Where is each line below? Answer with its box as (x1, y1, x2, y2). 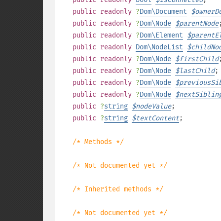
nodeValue (136, 102, 171, 110)
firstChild (179, 55, 219, 63)
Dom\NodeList (136, 43, 183, 51)
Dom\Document (140, 7, 187, 16)
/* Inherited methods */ (73, 185, 163, 193)
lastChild (179, 67, 215, 75)
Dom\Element (140, 31, 183, 39)
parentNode (179, 19, 219, 28)
